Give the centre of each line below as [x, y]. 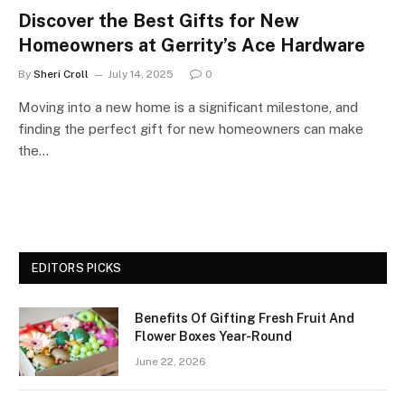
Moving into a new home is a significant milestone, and [188, 107]
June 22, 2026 [170, 361]
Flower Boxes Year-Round [213, 336]
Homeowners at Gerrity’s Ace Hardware [192, 45]
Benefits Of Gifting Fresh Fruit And [245, 318]
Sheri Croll [61, 74]
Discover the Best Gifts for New [159, 20]
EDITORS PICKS [77, 268]
